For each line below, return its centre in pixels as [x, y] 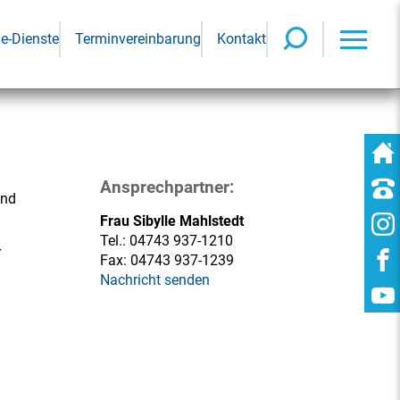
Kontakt [242, 39]
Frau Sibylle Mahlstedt [172, 221]
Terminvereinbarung [138, 39]
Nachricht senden [155, 280]
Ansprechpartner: [167, 187]
